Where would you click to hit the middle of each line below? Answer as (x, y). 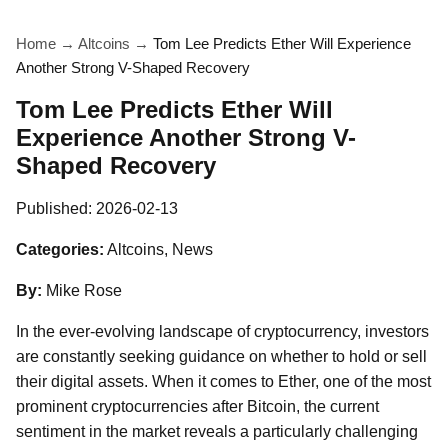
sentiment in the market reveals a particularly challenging (217, 431)
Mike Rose (84, 290)
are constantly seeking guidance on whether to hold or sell (221, 356)
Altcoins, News (160, 249)
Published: (56, 208)
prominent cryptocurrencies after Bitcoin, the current (197, 406)
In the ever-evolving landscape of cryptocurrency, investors (222, 331)
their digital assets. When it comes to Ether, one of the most (223, 381)
